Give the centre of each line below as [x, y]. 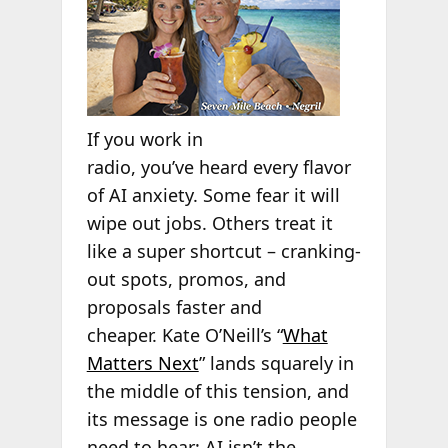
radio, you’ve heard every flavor [218, 167]
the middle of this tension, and [217, 391]
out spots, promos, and [186, 279]
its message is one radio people [221, 419]
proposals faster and [174, 307]
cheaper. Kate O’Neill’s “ [184, 335]
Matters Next [142, 363]
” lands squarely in [276, 363]
